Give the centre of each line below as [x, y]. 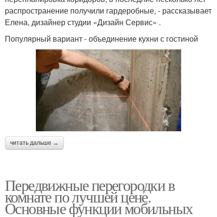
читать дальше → [34, 143]
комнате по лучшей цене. [78, 196]
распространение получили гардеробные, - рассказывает [108, 10]
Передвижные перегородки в [90, 185]
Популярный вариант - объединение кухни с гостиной [101, 38]
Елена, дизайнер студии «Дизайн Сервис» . [83, 22]
